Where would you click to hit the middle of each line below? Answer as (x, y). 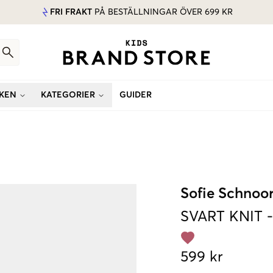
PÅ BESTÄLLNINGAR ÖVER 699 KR (162, 12)
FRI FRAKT (71, 12)
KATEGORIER (68, 95)
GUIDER (136, 95)
